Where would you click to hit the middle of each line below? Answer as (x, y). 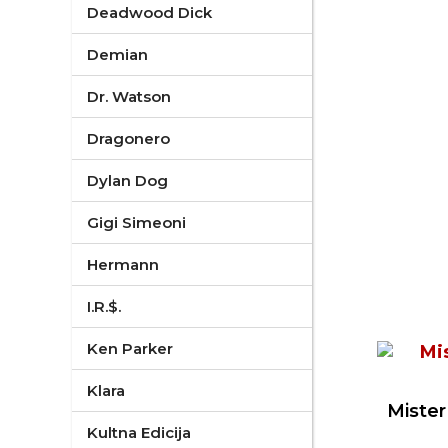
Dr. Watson (129, 96)
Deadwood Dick (149, 12)
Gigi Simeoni (136, 222)
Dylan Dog (127, 180)
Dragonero (128, 138)
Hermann (123, 264)
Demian (117, 54)
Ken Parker (130, 348)
